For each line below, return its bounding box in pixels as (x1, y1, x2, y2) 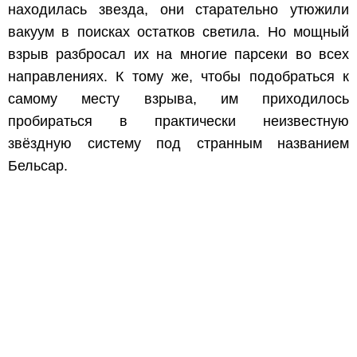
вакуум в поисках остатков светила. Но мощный (8, 23, 349, 40)
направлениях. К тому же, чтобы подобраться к (8, 68, 349, 84)
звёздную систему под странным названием (8, 135, 349, 151)
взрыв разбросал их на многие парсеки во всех (8, 45, 349, 62)
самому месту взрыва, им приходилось (8, 90, 349, 107)
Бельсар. (8, 157, 68, 174)
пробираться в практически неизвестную (8, 112, 349, 129)
